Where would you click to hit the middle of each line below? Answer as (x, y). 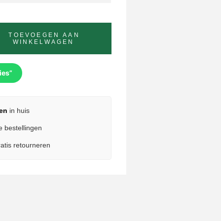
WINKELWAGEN (43, 42)
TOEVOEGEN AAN (44, 35)
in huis (18, 110)
